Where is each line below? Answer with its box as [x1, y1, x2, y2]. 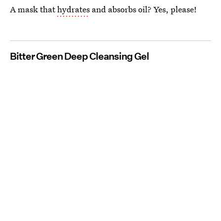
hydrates [57, 3, 90, 15]
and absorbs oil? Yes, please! [90, 3, 197, 15]
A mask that [10, 3, 57, 15]
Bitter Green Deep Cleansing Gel [10, 50, 149, 63]
